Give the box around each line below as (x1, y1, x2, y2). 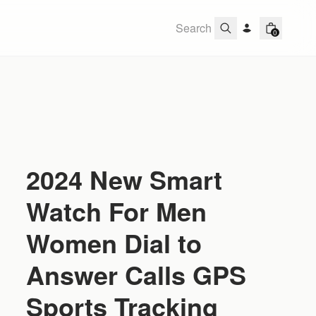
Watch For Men (26, 193, 207, 229)
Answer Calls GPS (26, 256, 247, 293)
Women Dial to (26, 224, 202, 261)
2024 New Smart (26, 161, 223, 197)
